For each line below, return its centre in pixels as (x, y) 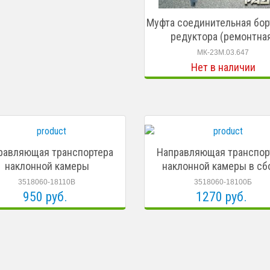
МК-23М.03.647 (223, 52)
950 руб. (46, 197)
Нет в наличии (223, 67)
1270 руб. (222, 197)
